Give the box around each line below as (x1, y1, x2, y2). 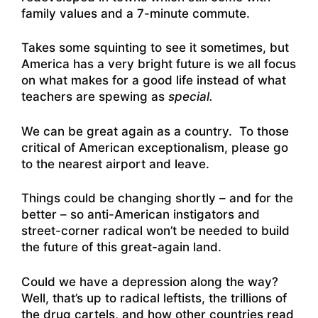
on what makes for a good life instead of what (21, 73, 286, 88)
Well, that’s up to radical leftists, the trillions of (21, 290, 287, 305)
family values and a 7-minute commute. (21, 6, 250, 21)
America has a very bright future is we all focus (21, 57, 296, 72)
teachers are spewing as (21, 89, 168, 104)
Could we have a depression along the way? (21, 274, 282, 289)
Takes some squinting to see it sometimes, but (21, 40, 289, 55)
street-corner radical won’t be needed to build (21, 224, 290, 238)
